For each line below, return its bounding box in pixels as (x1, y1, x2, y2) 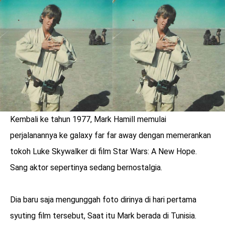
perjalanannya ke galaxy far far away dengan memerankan (10, 131, 211, 141)
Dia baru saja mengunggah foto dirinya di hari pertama (10, 195, 196, 205)
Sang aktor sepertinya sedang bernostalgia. (10, 163, 162, 173)
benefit (51, 186, 75, 194)
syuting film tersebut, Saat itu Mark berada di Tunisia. (10, 211, 196, 221)
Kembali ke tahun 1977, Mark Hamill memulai (10, 115, 166, 125)
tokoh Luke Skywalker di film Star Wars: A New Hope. (10, 147, 197, 157)
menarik (51, 197, 78, 205)
